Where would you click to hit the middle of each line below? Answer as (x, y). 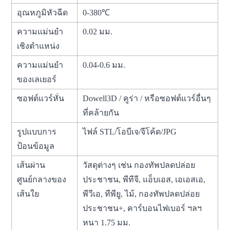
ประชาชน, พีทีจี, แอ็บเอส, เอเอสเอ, (144, 179)
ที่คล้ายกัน (101, 112)
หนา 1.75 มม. (107, 222)
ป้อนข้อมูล (36, 146)
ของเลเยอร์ (37, 79)
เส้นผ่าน (31, 165)
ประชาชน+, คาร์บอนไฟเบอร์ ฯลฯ (142, 208)
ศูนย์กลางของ (42, 179)
